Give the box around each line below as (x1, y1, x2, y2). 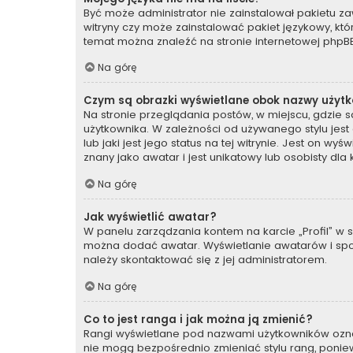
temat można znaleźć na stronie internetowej (84, 33, 323, 49)
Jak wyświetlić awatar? (84, 210, 217, 225)
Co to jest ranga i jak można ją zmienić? (84, 311, 313, 327)
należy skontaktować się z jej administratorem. (84, 252, 327, 268)
